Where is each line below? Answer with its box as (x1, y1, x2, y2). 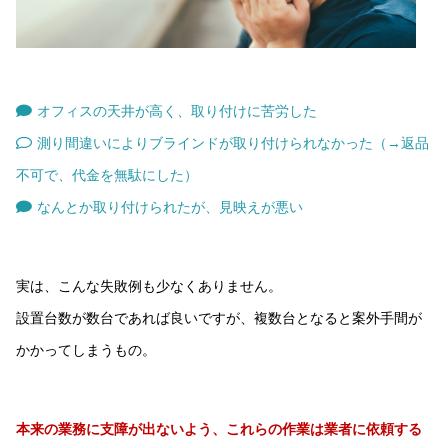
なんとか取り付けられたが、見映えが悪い (37, 198, 304, 215)
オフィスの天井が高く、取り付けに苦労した (37, 102, 318, 119)
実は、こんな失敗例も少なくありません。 (15, 277, 282, 294)
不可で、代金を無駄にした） (15, 166, 198, 183)
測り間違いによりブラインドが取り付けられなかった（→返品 (37, 134, 430, 151)
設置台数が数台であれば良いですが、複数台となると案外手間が (15, 309, 422, 326)
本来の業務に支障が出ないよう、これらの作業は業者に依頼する (15, 420, 422, 437)
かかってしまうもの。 (15, 341, 156, 358)
